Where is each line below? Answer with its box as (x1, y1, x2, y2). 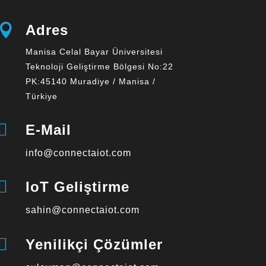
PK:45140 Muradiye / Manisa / (25, 77, 156, 87)
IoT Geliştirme (25, 179, 129, 195)
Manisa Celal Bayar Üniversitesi (25, 47, 163, 57)
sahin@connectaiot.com (25, 205, 140, 216)
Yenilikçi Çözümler (25, 236, 163, 253)
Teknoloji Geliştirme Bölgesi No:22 (25, 62, 173, 72)
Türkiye (25, 91, 58, 102)
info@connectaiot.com (25, 147, 131, 158)
